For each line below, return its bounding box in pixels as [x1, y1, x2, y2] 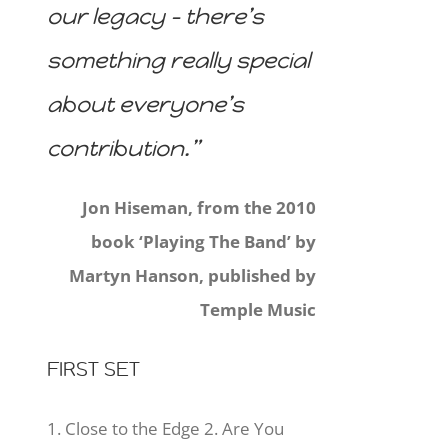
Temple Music [199, 298, 316, 322]
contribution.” [47, 135, 201, 163]
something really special [47, 47, 311, 75]
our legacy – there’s [47, 3, 265, 31]
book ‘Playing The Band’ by [90, 230, 316, 254]
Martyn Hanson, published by [68, 264, 316, 288]
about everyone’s [47, 91, 245, 119]
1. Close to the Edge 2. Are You [47, 416, 285, 440]
